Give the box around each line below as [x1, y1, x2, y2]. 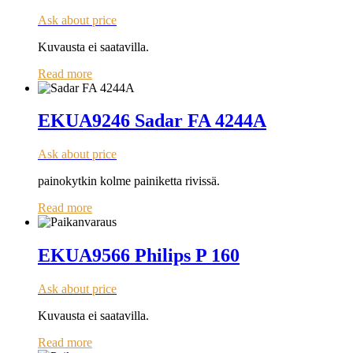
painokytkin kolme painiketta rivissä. [38, 174, 220, 188]
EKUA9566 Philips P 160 [38, 245, 240, 266]
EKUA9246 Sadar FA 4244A [38, 110, 266, 132]
